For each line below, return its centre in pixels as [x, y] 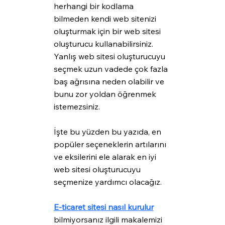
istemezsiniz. [77, 107]
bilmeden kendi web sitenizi [106, 19]
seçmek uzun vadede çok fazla [111, 69]
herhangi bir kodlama [94, 6]
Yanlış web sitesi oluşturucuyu [110, 57]
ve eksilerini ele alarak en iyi [106, 157]
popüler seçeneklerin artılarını [111, 144]
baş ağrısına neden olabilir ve [110, 82]
